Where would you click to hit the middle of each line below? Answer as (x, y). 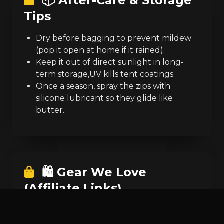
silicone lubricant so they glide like (104, 98)
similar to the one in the (136, 210)
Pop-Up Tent (62, 210)
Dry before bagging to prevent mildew (114, 38)
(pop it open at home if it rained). (100, 50)
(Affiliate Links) (73, 188)
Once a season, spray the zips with (103, 86)
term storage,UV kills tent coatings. (105, 74)
